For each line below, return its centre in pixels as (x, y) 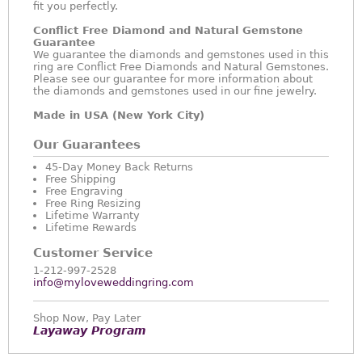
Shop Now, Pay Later (87, 318)
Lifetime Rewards (91, 227)
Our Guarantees (87, 145)
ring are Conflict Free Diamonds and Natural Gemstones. (181, 67)
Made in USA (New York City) (119, 115)
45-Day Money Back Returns (119, 167)
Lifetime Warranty (93, 215)
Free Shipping (80, 179)
